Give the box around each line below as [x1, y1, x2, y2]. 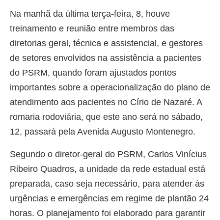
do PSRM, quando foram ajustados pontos [10, 68, 176, 78]
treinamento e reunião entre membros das [10, 24, 174, 34]
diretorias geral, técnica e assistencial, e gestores [10, 38, 203, 49]
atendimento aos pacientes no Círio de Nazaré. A [10, 97, 202, 108]
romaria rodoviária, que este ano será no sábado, [10, 112, 203, 122]
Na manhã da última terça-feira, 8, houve [10, 9, 170, 19]
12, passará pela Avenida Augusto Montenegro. [10, 127, 195, 137]
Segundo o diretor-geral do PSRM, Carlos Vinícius [10, 149, 207, 160]
